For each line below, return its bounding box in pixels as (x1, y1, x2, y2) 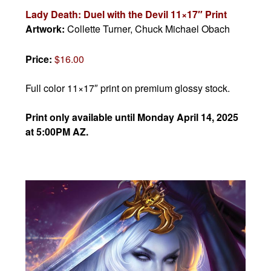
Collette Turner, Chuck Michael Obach (67, 21, 230, 36)
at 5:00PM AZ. (25, 124, 89, 139)
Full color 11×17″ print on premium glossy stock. (25, 80, 230, 95)
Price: (25, 51, 55, 66)
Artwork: (25, 21, 68, 36)
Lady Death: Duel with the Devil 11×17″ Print (25, 7, 227, 21)
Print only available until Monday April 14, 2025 (25, 109, 239, 124)
